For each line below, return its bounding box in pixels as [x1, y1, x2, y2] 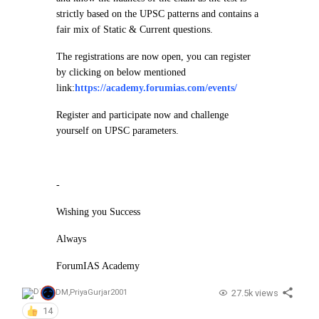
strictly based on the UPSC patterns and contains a [56, 9, 258, 19]
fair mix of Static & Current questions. [56, 24, 213, 35]
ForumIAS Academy [56, 261, 140, 271]
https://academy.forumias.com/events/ [75, 83, 237, 93]
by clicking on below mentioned [56, 67, 186, 78]
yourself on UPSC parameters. [56, 125, 182, 136]
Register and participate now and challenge [56, 110, 229, 120]
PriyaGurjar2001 [70, 288, 127, 298]
